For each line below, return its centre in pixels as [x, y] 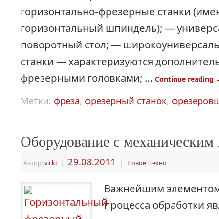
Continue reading [185, 79]
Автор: [34, 163]
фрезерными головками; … [88, 78]
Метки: [37, 101]
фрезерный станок [126, 101]
